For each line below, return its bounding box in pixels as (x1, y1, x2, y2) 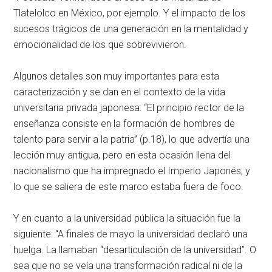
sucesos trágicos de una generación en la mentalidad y (13, 23, 249, 35)
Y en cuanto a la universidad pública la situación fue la (13, 212, 241, 224)
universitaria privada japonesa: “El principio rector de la (13, 102, 245, 114)
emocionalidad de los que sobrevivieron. (13, 39, 187, 50)
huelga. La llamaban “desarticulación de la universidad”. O (13, 244, 257, 256)
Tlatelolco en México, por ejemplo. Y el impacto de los (13, 7, 246, 19)
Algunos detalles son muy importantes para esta (13, 70, 220, 82)
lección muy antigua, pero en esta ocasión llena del (13, 149, 231, 161)
